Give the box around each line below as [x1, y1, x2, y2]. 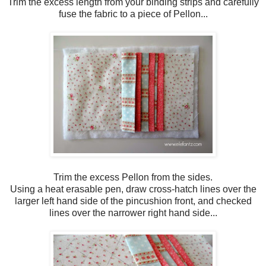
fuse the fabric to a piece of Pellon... [58, 8, 208, 19]
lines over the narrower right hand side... [49, 207, 217, 218]
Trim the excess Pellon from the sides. [53, 172, 213, 182]
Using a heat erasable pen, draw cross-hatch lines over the [9, 183, 256, 194]
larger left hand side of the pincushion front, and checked [14, 195, 252, 206]
